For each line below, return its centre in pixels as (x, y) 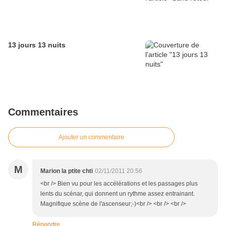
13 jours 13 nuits (37, 45)
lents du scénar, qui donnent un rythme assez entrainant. (118, 194)
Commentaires (43, 112)
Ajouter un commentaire (91, 137)
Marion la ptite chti (67, 171)
